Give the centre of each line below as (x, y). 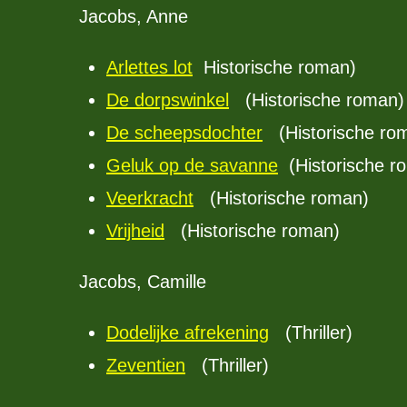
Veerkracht (150, 198)
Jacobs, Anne (134, 16)
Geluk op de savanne (192, 165)
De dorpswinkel (168, 100)
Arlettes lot (149, 67)
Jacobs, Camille (143, 282)
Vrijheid (135, 231)
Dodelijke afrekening (188, 333)
